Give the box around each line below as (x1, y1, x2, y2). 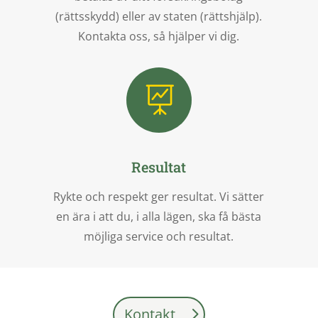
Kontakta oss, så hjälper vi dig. (78, 28, 240, 44)
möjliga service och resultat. (84, 228, 234, 244)
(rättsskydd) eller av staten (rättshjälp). (55, 8, 263, 24)
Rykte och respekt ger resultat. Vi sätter (53, 188, 265, 204)
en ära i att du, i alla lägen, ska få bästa (56, 208, 262, 224)
